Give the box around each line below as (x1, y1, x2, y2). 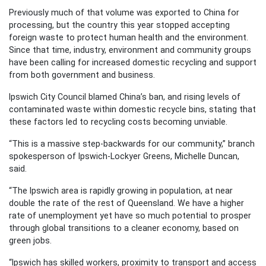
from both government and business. (9, 69, 155, 80)
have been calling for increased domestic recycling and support (9, 57, 256, 67)
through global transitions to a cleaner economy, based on (9, 223, 239, 233)
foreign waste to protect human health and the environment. (9, 32, 248, 42)
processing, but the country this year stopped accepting (9, 20, 230, 30)
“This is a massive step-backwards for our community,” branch (9, 138, 255, 148)
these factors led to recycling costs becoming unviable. (9, 116, 227, 126)
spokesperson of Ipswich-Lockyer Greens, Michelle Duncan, (9, 151, 239, 161)
